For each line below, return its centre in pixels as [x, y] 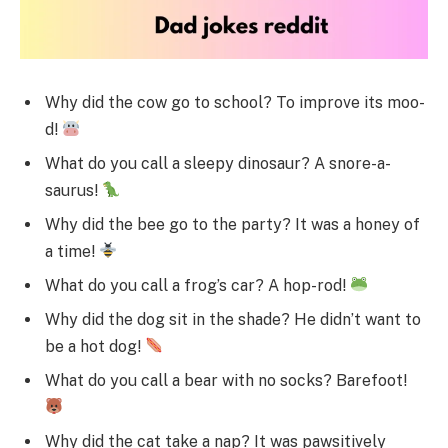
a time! [72, 251]
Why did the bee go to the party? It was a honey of [232, 224]
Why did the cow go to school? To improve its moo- [235, 102]
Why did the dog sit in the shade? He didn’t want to [233, 319]
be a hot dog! [95, 346]
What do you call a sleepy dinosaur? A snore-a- [218, 163]
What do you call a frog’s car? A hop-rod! [197, 285]
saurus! [73, 190]
